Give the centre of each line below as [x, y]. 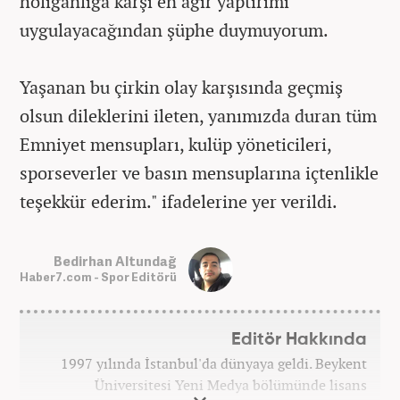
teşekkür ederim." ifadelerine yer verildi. [179, 201]
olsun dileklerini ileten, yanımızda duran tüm [198, 115]
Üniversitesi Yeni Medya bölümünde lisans [231, 384]
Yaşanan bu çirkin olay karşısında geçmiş [181, 87]
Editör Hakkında [299, 339]
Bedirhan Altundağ [115, 261]
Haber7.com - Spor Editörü [98, 277]
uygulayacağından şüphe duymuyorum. [174, 29]
